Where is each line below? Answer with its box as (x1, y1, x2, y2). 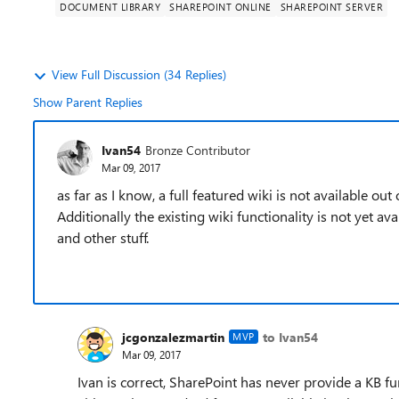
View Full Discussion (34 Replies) (52, 66, 226, 83)
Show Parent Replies (33, 94, 142, 110)
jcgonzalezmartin (122, 328, 224, 346)
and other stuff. (57, 228, 149, 247)
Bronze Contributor (145, 141, 250, 159)
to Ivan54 (262, 328, 318, 346)
